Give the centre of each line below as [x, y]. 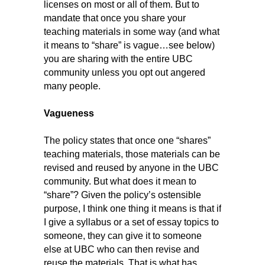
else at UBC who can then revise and [122, 249]
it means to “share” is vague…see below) [129, 45]
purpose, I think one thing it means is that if [132, 208]
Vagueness [69, 113]
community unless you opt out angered [125, 72]
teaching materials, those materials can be [132, 154]
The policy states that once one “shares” [127, 140]
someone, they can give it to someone [123, 235]
